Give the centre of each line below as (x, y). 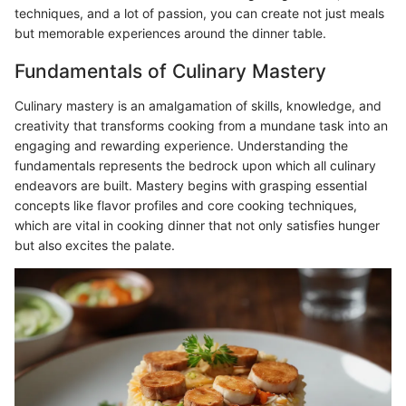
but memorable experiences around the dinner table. (170, 34)
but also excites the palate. (95, 245)
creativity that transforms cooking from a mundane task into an (201, 125)
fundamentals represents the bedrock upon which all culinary (195, 165)
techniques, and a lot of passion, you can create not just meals (199, 14)
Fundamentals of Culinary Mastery (170, 72)
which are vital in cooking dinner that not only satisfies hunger (197, 225)
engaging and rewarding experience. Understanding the (181, 145)
